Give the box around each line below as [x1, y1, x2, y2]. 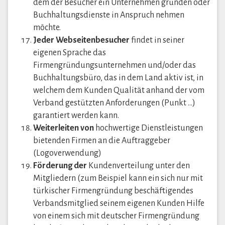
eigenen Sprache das [33, 48, 106, 57]
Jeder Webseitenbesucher [33, 36, 130, 45]
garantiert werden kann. [33, 111, 119, 120]
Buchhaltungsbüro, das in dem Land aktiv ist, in [33, 73, 203, 82]
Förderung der [33, 161, 87, 170]
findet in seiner [130, 36, 184, 45]
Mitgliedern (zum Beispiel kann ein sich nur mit [33, 174, 203, 183]
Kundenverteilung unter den [87, 161, 190, 170]
